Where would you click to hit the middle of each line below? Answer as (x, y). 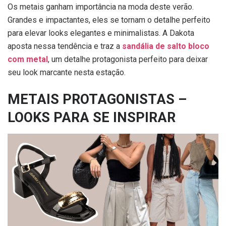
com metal (28, 59)
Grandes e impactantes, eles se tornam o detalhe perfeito (109, 20)
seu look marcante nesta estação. (68, 72)
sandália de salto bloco (166, 46)
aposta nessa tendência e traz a (65, 46)
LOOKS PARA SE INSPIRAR (92, 118)
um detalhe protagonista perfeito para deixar (129, 59)
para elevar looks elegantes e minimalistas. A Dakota (101, 33)
